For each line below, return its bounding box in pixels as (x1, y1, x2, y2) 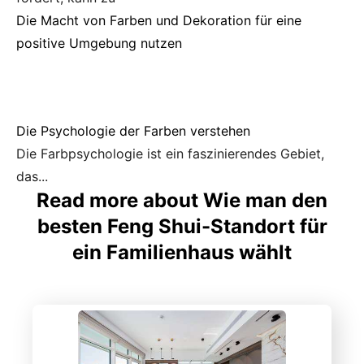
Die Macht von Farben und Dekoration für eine (16, 12, 301, 29)
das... (16, 168, 48, 185)
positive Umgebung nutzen (16, 35, 182, 52)
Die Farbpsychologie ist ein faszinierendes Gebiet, (16, 145, 324, 162)
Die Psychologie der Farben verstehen (16, 123, 250, 140)
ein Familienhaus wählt (72, 240, 292, 265)
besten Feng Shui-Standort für (37, 214, 327, 239)
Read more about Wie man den (37, 188, 327, 213)
